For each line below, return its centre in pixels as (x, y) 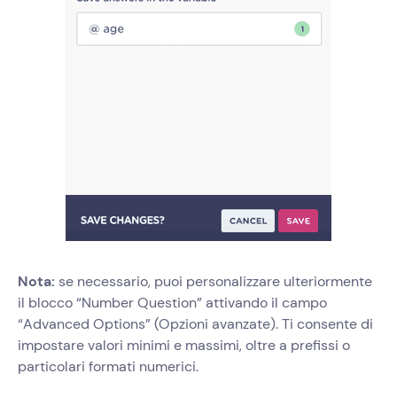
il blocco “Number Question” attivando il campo (172, 303)
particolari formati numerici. (108, 367)
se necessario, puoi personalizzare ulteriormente (214, 282)
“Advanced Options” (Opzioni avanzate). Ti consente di (195, 324)
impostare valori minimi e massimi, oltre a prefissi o (184, 346)
